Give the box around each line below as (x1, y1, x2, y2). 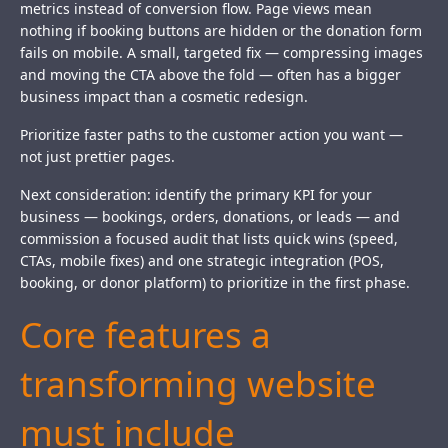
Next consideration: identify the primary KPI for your (20, 185, 372, 205)
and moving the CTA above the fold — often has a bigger (20, 65, 401, 85)
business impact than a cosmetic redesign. (20, 87, 308, 107)
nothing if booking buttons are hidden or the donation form (20, 21, 422, 41)
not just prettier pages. (20, 147, 175, 167)
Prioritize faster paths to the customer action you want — (20, 125, 403, 145)
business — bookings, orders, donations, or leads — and (20, 207, 400, 227)
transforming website (20, 360, 376, 408)
